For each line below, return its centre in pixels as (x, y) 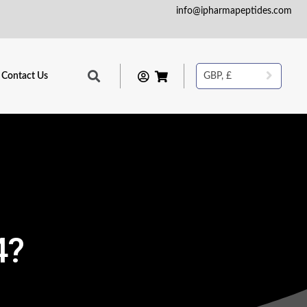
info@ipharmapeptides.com (234, 11)
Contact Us (25, 76)
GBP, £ (217, 76)
